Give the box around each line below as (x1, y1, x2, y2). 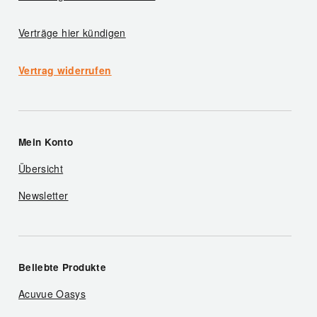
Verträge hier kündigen (18, 25, 126, 40)
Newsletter (18, 188, 69, 203)
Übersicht (18, 161, 64, 176)
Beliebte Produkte (18, 260, 106, 275)
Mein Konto (18, 135, 74, 149)
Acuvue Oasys (18, 287, 86, 301)
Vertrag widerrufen (18, 63, 112, 78)
